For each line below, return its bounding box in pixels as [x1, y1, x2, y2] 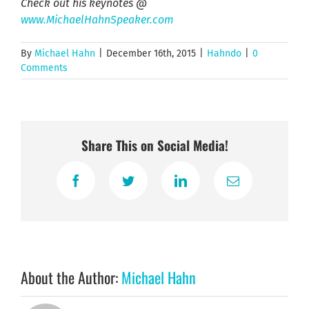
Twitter [127, 179, 163, 192]
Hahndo [207, 47, 241, 59]
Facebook [74, 179, 123, 192]
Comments [21, 61, 68, 74]
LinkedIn [179, 179, 226, 192]
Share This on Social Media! [81, 135, 228, 155]
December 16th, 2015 [106, 47, 196, 59]
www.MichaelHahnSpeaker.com [21, 12, 174, 26]
